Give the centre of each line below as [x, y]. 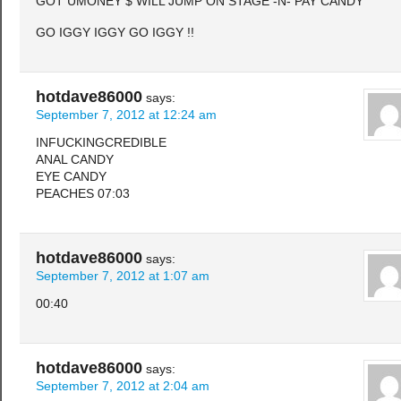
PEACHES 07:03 [83, 193]
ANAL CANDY [75, 159]
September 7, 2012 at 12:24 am [126, 115]
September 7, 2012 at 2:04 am [123, 386]
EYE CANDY [71, 176]
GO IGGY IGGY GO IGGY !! [115, 32]
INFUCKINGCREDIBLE [101, 142]
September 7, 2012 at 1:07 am [123, 276]
